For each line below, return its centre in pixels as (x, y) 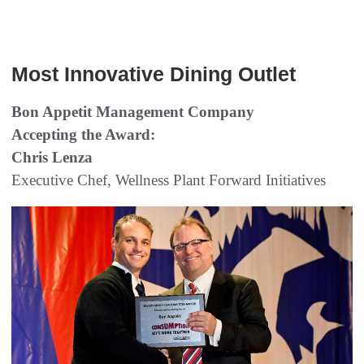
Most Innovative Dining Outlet (154, 74)
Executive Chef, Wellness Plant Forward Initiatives (169, 180)
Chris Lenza (52, 158)
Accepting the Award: (83, 135)
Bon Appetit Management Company (133, 112)
